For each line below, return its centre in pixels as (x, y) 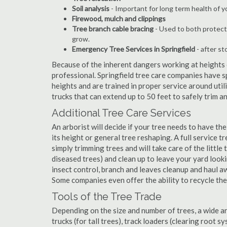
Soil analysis (91, 8)
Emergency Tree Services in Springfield (134, 49)
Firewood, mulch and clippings (119, 18)
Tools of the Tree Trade (107, 197)
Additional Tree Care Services (121, 113)
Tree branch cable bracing (113, 29)
